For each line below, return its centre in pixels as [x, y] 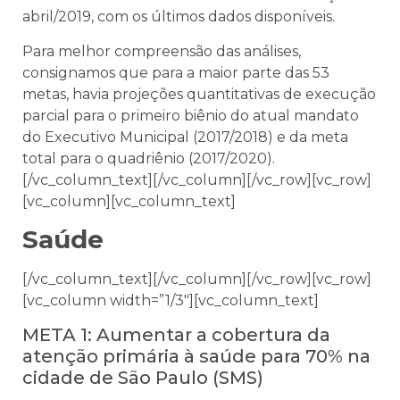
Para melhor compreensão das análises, [162, 51]
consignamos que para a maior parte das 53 [176, 72]
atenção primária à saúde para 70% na [196, 357]
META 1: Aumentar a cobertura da [176, 335]
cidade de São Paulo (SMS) [143, 378]
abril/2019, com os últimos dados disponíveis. [179, 17]
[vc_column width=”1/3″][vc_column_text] [171, 300]
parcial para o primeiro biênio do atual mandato [191, 115]
